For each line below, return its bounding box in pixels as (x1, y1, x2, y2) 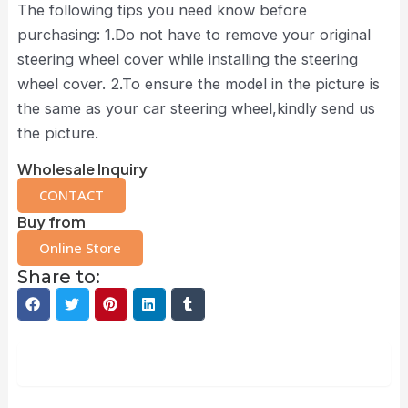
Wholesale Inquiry (16, 159, 148, 179)
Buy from (16, 212, 86, 232)
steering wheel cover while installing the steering (16, 49, 358, 68)
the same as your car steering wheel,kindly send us (16, 98, 375, 117)
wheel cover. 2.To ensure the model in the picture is (16, 74, 380, 93)
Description (161, 355, 247, 374)
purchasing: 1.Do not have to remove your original (16, 25, 371, 44)
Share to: (16, 266, 100, 289)
